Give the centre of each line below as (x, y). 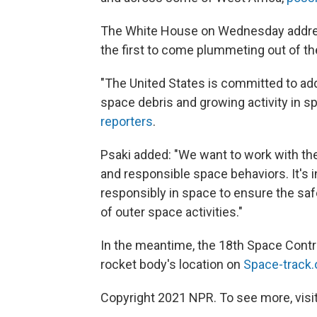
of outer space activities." (172, 212)
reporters (127, 121)
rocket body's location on (172, 264)
